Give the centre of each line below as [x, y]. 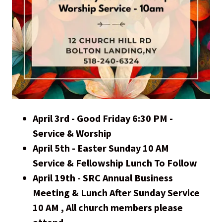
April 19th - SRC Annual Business [103, 178]
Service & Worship [72, 133]
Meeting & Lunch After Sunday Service [116, 193]
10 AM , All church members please [108, 208]
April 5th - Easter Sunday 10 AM [101, 148]
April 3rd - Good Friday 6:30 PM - [103, 118]
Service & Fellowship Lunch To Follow [116, 163]
